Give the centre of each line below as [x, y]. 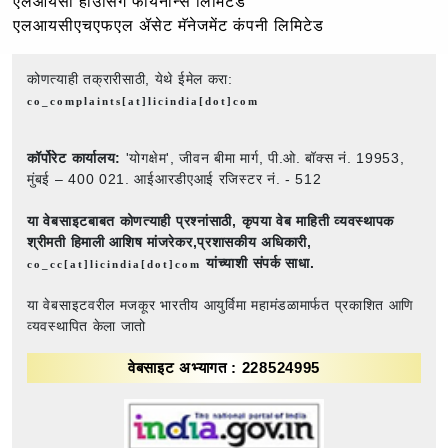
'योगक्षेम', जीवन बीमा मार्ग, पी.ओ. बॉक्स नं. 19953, [263, 157]
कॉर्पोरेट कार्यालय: [74, 157]
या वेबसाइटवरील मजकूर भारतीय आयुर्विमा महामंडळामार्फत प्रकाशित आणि [221, 304]
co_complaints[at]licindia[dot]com [143, 100]
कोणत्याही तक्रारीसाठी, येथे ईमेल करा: [130, 78]
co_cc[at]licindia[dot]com [116, 263]
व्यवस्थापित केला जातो [87, 325]
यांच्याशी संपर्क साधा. [260, 262]
